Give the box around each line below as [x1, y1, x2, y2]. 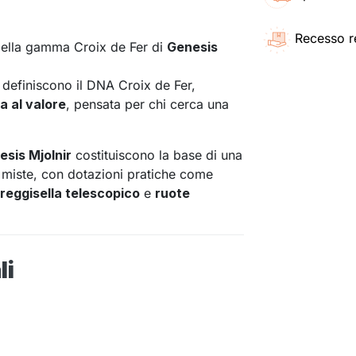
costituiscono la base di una [72, 147, 242, 164]
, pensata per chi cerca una [66, 96, 229, 113]
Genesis [167, 39, 218, 56]
